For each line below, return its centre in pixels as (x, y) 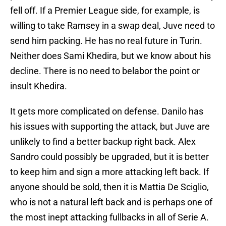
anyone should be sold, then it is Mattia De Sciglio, (109, 187)
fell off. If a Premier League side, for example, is (105, 11)
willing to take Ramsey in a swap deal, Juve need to (112, 26)
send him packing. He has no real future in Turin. (106, 41)
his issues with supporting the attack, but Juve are (110, 127)
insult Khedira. (39, 86)
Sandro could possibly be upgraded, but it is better (109, 157)
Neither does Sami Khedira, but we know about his (110, 56)
